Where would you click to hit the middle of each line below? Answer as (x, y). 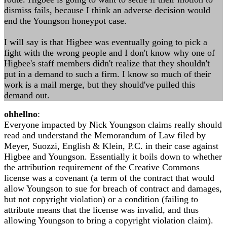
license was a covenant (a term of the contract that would (109, 178)
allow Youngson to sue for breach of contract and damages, (113, 188)
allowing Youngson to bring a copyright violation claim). (109, 220)
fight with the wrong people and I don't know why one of (109, 53)
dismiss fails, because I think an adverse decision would (107, 10)
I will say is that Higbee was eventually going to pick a (106, 42)
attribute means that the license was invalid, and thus (101, 210)
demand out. (27, 95)
